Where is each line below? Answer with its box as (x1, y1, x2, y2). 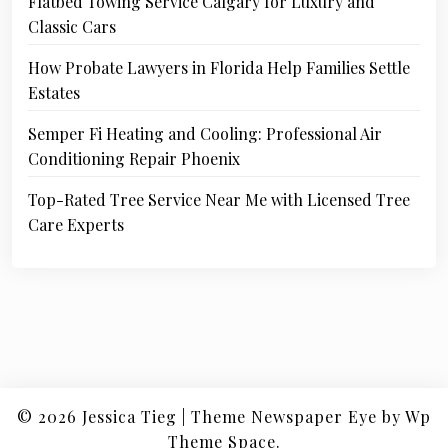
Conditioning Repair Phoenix (28, 148, 240, 170)
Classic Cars (28, 16, 116, 38)
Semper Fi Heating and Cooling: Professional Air (28, 123, 382, 145)
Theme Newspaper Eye (191, 406, 377, 428)
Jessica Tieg (82, 406, 177, 428)
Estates (28, 82, 80, 104)
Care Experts (28, 214, 124, 236)
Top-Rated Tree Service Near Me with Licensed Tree (28, 189, 410, 211)
